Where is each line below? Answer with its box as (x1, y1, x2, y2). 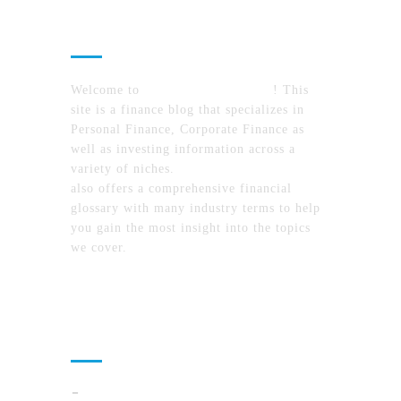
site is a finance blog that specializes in (71, 103, 304, 116)
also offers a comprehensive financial (71, 182, 292, 195)
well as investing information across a (71, 142, 295, 156)
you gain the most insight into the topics (71, 221, 311, 235)
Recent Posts (71, 320, 205, 348)
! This (273, 83, 309, 97)
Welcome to (71, 83, 144, 97)
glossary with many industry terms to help (71, 201, 320, 215)
